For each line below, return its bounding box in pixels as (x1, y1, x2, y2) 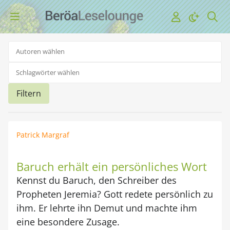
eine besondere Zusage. (16, 216, 120, 228)
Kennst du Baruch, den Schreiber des (16, 174, 177, 186)
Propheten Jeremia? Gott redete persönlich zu (16, 188, 213, 200)
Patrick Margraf (16, 130, 69, 140)
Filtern (16, 88, 41, 99)
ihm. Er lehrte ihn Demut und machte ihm (16, 202, 197, 214)
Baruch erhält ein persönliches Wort (16, 159, 207, 174)
